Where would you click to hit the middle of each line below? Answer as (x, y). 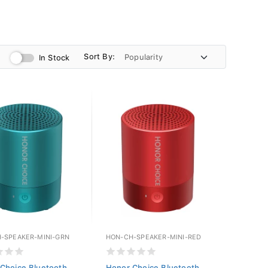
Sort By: (99, 56)
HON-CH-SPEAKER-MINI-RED (153, 237)
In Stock (54, 58)
